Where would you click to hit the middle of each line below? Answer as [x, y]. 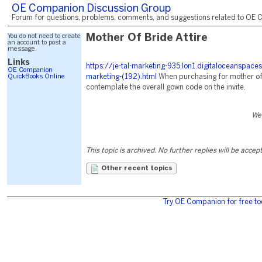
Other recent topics [136, 168]
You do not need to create [44, 36]
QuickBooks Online [36, 77]
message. [22, 49]
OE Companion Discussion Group [91, 9]
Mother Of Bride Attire [147, 38]
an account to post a [37, 43]
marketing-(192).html [121, 77]
